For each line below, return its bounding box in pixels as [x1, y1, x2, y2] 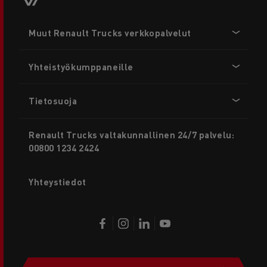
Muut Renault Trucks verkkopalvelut [29, 26, 192, 39]
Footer [18, 15, 46, 28]
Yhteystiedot [29, 176, 86, 188]
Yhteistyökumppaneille [29, 60, 133, 73]
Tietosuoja [29, 94, 77, 107]
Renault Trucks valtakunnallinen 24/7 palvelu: [29, 129, 235, 141]
